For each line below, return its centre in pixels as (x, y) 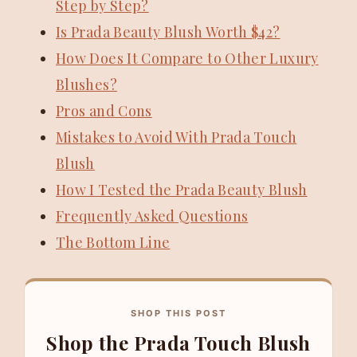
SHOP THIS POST (178, 314)
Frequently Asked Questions (152, 216)
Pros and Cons (104, 111)
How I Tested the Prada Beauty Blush (182, 190)
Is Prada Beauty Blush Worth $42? (168, 32)
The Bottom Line (113, 243)
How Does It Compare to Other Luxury (187, 59)
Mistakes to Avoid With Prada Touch (177, 137)
